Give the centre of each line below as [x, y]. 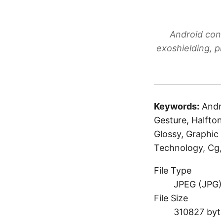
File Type [173, 170]
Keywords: [177, 106]
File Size [171, 198]
